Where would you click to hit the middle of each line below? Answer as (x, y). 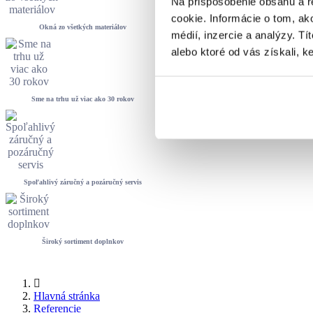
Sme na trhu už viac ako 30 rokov (83, 99)
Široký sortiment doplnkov (83, 241)
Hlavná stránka (67, 296)
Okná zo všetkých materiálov (83, 27)
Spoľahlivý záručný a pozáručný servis (83, 182)
